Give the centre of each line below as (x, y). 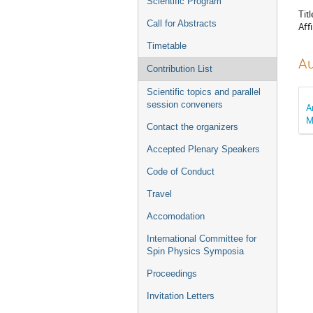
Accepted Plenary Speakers (203, 149)
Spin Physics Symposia (195, 251)
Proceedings (172, 274)
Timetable (167, 46)
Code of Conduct (181, 172)
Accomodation (176, 216)
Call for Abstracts (182, 23)
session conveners (185, 104)
